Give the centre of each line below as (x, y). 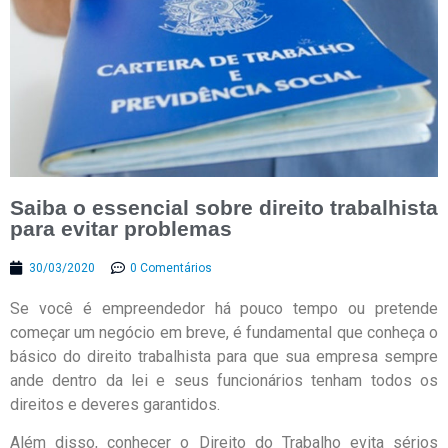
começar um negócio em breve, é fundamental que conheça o (224, 332)
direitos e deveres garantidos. (115, 404)
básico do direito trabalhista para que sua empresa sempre (224, 356)
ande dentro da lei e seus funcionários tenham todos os (224, 380)
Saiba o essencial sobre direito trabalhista (224, 207)
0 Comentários (171, 267)
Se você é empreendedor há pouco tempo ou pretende (224, 308)
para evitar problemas (121, 228)
